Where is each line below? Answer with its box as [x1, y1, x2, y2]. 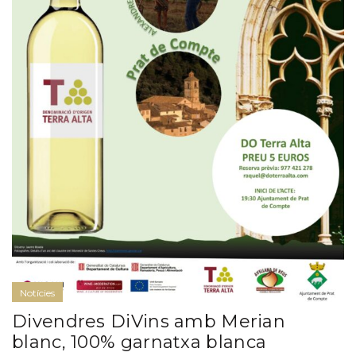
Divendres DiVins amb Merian [12, 311, 286, 333]
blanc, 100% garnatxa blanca [12, 331, 267, 354]
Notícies [20, 287, 55, 300]
